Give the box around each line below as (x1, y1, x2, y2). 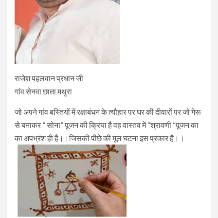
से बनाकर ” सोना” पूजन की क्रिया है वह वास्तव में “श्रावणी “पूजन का (15, 120, 199, 130)
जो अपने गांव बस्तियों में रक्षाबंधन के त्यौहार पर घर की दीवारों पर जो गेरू (15, 107, 201, 117)
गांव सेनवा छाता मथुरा (15, 87, 72, 96)
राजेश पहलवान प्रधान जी (15, 73, 83, 83)
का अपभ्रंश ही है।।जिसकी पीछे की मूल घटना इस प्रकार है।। (15, 133, 184, 143)
